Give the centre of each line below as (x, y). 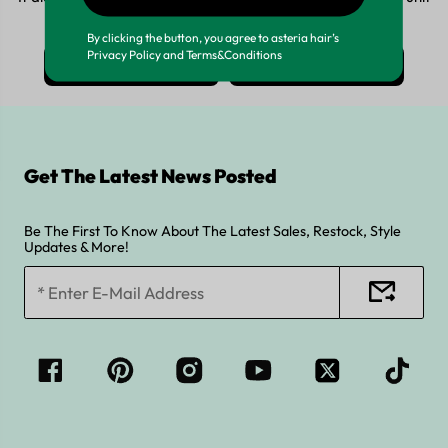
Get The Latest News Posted (150, 176)
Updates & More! (76, 246)
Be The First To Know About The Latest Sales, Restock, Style (212, 230)
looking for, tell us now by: (224, 18)
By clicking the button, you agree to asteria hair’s (212, 37)
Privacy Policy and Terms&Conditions (184, 54)
